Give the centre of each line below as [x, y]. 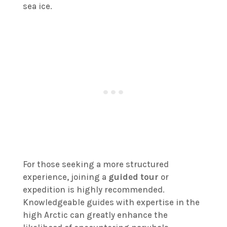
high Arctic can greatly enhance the [95, 215]
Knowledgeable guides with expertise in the [111, 202]
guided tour [133, 177]
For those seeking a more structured [96, 164]
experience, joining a [65, 177]
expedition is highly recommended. [93, 189]
